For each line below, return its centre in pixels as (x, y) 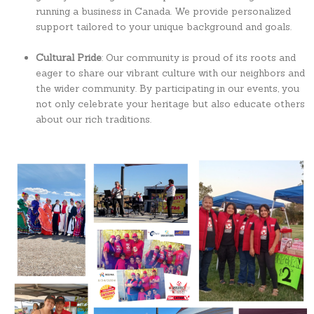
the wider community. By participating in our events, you (168, 89)
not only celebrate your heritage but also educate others (171, 104)
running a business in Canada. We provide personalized (164, 12)
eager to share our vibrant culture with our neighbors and (171, 73)
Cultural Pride (69, 58)
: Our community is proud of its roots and (199, 58)
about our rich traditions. (94, 120)
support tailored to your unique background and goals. (164, 27)
